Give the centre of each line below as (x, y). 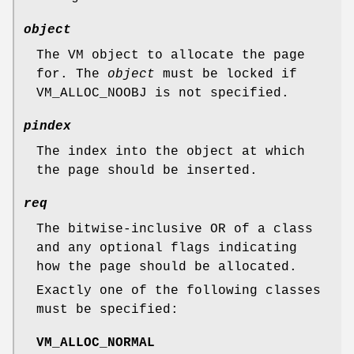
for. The (72, 74)
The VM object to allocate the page (171, 55)
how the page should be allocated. (167, 267)
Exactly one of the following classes (179, 290)
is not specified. (218, 93)
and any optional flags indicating (167, 248)
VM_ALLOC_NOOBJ (92, 93)
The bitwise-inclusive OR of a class (175, 229)
